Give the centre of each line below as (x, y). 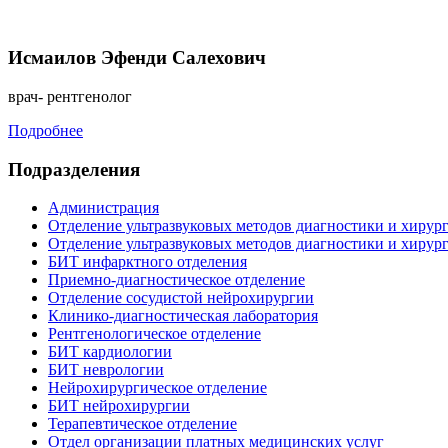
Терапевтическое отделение (142, 424)
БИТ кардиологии (110, 352)
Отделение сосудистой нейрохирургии (181, 298)
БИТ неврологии (106, 370)
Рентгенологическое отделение (154, 334)
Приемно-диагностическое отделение (176, 280)
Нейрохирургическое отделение (157, 388)
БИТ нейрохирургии (119, 406)
